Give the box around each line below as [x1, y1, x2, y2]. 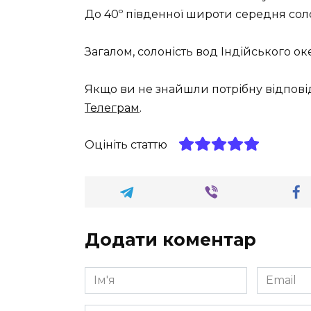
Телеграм [85, 101, 140, 115]
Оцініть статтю [85, 137, 167, 151]
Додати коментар [85, 228, 256, 250]
